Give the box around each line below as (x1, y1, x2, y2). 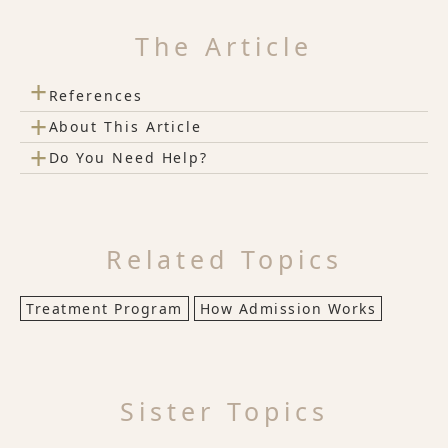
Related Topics (105, 241, 343, 276)
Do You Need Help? (48, 147, 209, 167)
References (48, 85, 143, 105)
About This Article (48, 116, 203, 136)
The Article (135, 28, 313, 63)
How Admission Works (199, 298, 376, 318)
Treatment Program (26, 298, 183, 318)
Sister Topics (119, 393, 329, 428)
